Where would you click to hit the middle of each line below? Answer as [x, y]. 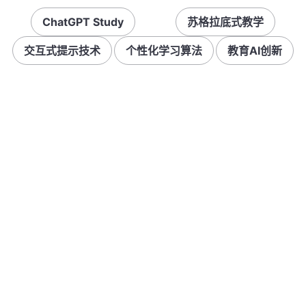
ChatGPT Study [83, 22]
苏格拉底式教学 [225, 22]
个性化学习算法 [164, 51]
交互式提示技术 [62, 51]
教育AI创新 [255, 51]
